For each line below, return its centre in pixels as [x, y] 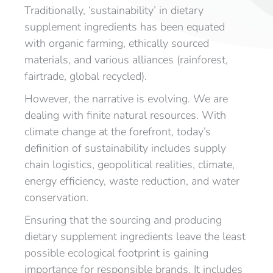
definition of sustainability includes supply [125, 148]
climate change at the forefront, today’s [118, 132]
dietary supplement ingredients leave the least [135, 236]
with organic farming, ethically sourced [117, 43]
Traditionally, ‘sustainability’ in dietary [114, 10]
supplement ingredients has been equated [125, 27]
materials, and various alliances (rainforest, [126, 60]
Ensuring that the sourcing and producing [123, 220]
